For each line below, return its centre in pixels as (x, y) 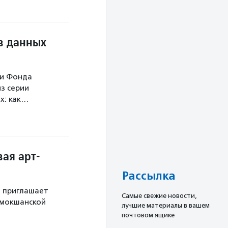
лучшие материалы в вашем (166, 206)
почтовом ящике (148, 215)
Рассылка (148, 176)
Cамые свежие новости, (159, 196)
